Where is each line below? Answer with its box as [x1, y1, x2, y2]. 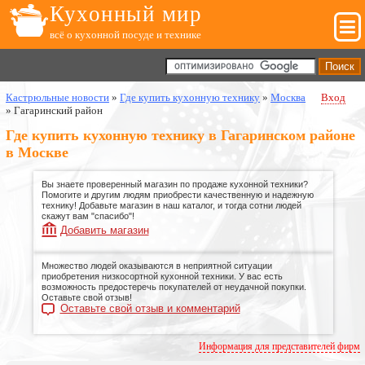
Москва [270, 91, 306, 103]
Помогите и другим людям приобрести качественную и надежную [41, 190, 314, 200]
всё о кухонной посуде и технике [50, 29, 201, 41]
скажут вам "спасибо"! [41, 211, 134, 222]
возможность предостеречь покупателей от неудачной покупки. [41, 282, 306, 292]
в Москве [6, 144, 68, 161]
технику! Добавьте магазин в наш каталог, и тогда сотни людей [41, 200, 301, 211]
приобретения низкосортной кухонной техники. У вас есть [41, 271, 283, 282]
